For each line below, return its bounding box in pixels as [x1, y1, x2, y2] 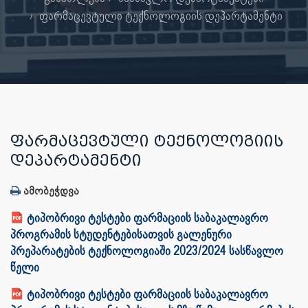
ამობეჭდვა [21, 184, 79, 197]
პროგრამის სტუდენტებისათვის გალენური [10, 227, 232, 241]
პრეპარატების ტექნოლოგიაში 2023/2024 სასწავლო [10, 243, 283, 258]
